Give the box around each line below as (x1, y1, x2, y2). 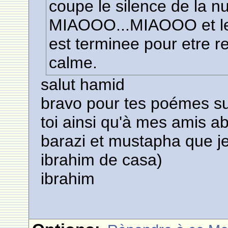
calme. (49, 53, 98, 72)
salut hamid (41, 75, 125, 94)
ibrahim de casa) (41, 151, 163, 169)
